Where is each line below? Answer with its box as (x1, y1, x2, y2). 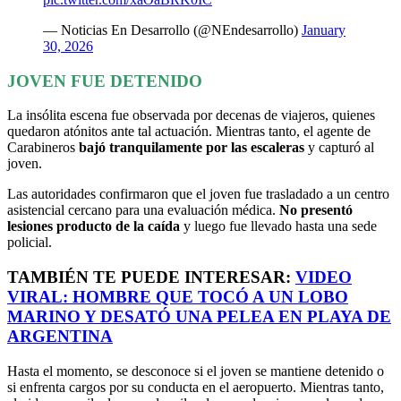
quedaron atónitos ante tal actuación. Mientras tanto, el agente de (7, 124, 371, 140)
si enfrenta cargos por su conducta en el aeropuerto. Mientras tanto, (7, 379, 384, 395)
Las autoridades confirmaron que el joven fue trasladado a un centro (7, 186, 389, 202)
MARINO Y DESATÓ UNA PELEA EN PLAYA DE (7, 306, 391, 326)
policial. (7, 235, 52, 251)
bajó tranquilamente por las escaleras (79, 140, 304, 156)
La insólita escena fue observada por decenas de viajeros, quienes (7, 107, 375, 124)
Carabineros (7, 140, 79, 156)
